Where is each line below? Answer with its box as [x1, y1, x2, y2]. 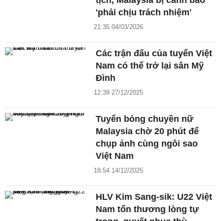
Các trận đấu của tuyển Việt [96, 48, 213, 59]
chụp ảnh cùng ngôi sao [96, 139, 198, 149]
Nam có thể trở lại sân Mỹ [96, 61, 204, 71]
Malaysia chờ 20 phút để [96, 126, 199, 137]
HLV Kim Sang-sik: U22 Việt [96, 192, 213, 202]
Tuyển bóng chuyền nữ [96, 114, 194, 124]
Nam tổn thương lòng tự [96, 204, 199, 215]
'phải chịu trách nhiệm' [96, 7, 192, 18]
